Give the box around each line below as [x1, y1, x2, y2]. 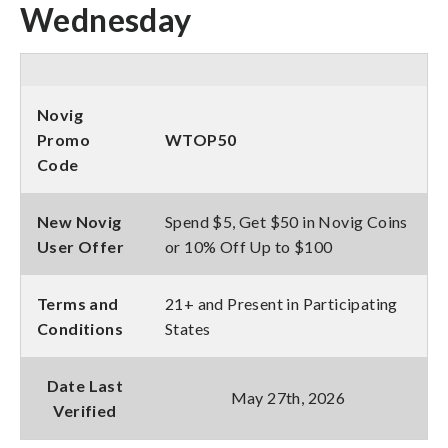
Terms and [37, 293, 119, 313]
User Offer [37, 236, 125, 256]
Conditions [37, 318, 124, 338]
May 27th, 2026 [230, 387, 346, 407]
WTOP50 [165, 129, 237, 149]
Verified [53, 400, 117, 420]
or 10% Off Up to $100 [165, 236, 333, 256]
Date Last [46, 375, 124, 395]
